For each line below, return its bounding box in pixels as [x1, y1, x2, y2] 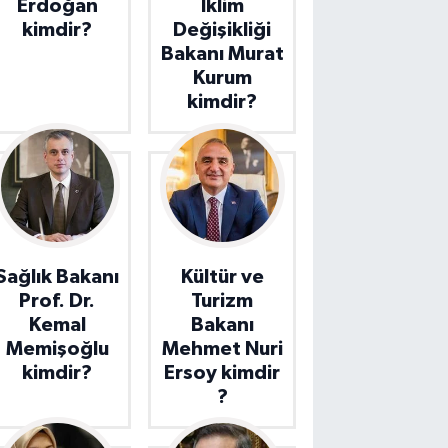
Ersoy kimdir [164, 362, 281, 383]
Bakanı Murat [160, 44, 284, 65]
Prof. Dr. [19, 290, 96, 311]
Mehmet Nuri [161, 338, 283, 359]
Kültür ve [180, 266, 264, 287]
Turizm [191, 290, 254, 311]
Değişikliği [173, 20, 272, 41]
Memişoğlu [5, 338, 109, 359]
